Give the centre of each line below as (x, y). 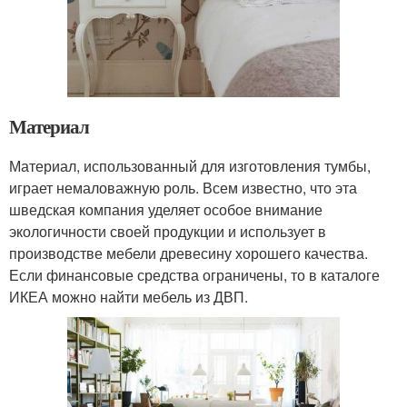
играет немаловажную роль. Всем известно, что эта (183, 188)
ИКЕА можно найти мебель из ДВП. (129, 297)
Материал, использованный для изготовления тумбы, (190, 166)
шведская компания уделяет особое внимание (166, 210)
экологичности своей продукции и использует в (168, 232)
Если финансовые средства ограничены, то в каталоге (194, 275)
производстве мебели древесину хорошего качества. (189, 253)
